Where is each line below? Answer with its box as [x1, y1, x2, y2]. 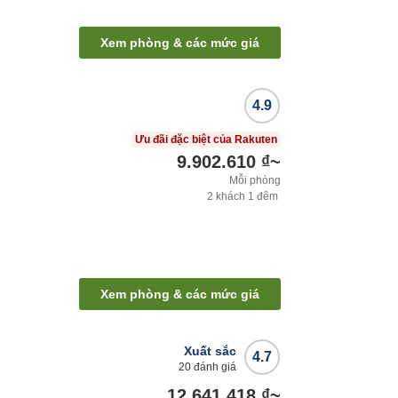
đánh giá [191, 361, 236, 374]
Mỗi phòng [229, 174, 281, 187]
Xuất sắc [184, 344, 236, 359]
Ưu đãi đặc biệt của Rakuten [135, 133, 277, 147]
